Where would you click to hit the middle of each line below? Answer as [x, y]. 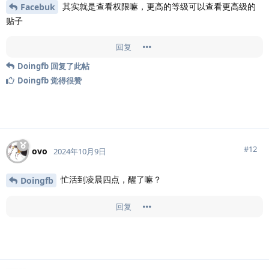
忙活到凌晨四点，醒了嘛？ [110, 180]
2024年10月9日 [80, 152]
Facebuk [38, 7]
